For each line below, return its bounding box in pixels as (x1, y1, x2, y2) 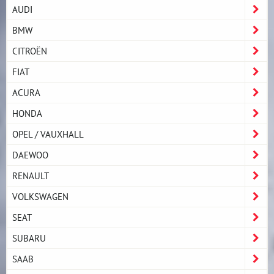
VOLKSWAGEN (12, 190, 68, 202)
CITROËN (12, 44, 47, 57)
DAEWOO (12, 148, 48, 161)
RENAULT (12, 169, 49, 182)
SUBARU (12, 231, 46, 244)
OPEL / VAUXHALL (12, 127, 84, 140)
